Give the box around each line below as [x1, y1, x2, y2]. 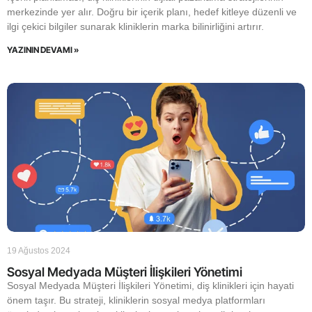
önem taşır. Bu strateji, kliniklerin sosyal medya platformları [7, 295, 265, 306]
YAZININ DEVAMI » [7, 45, 79, 55]
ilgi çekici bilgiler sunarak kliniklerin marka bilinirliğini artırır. [7, 21, 264, 32]
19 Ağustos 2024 [7, 246, 70, 256]
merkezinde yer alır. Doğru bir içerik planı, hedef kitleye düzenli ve [7, 6, 297, 17]
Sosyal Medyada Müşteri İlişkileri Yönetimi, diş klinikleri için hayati [7, 280, 294, 291]
